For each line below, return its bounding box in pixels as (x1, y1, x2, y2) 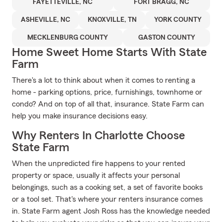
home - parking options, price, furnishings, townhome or (12, 88, 202, 96)
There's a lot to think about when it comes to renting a (12, 76, 195, 84)
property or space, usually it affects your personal (12, 171, 180, 179)
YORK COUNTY (154, 16, 202, 23)
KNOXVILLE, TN (87, 16, 137, 23)
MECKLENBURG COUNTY (27, 34, 108, 41)
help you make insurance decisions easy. (12, 112, 148, 120)
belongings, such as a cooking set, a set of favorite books (12, 183, 203, 191)
